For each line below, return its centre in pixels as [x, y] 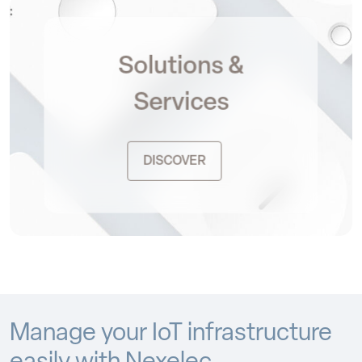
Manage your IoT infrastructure [171, 335]
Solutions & [181, 68]
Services [181, 104]
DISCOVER [175, 161]
